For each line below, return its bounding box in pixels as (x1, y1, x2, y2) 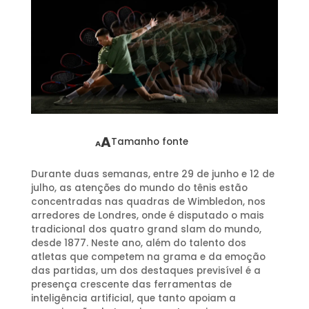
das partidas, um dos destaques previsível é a (30, 263, 261, 277)
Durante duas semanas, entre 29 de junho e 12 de (30, 167, 275, 181)
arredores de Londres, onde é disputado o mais (30, 208, 264, 222)
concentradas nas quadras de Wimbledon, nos (30, 195, 266, 208)
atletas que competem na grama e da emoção (30, 250, 266, 263)
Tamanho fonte (111, 134, 189, 148)
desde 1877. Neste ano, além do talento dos (30, 236, 246, 250)
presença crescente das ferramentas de (30, 277, 232, 291)
